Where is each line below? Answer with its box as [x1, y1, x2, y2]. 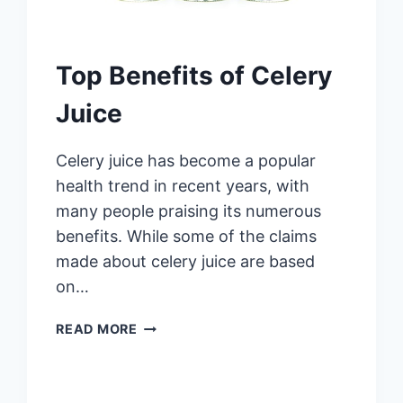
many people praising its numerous [56, 201, 322, 221]
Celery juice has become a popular [56, 151, 317, 171]
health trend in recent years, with [56, 176, 310, 196]
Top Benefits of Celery [56, 60, 333, 92]
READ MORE [56, 321, 138, 337]
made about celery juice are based [56, 252, 316, 272]
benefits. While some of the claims [56, 227, 318, 246]
